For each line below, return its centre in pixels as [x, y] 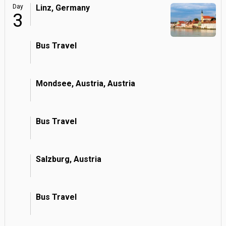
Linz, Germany [63, 8]
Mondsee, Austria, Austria [86, 83]
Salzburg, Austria [69, 159]
